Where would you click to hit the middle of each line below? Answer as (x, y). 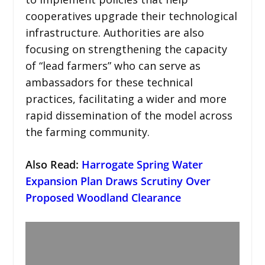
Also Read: (53, 164)
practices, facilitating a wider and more (126, 98)
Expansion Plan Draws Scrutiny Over (118, 181)
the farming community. (87, 132)
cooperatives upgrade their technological (131, 16)
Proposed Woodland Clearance (103, 197)
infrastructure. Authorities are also (114, 32)
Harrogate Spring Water (142, 164)
